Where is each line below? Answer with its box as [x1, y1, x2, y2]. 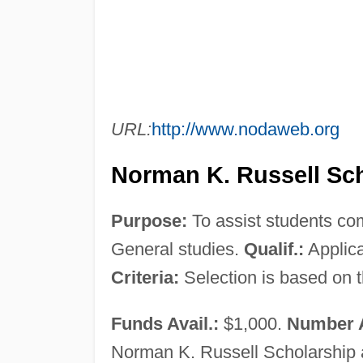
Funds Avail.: [110, 313, 219, 334]
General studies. [110, 238, 244, 259]
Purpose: [110, 210, 187, 231]
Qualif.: [243, 238, 304, 259]
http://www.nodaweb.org [151, 118, 340, 139]
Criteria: [110, 267, 179, 288]
